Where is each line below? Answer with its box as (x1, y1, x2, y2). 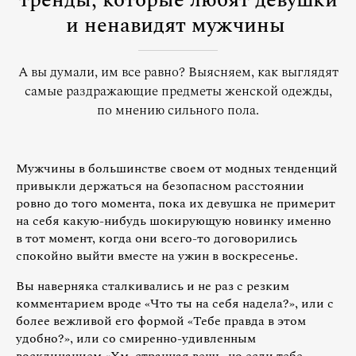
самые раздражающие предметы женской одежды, (24, 81, 332, 102)
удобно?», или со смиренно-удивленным (16, 329, 256, 348)
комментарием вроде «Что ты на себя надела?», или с (16, 294, 334, 313)
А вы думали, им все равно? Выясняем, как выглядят (17, 62, 339, 83)
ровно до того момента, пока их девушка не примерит (16, 194, 335, 213)
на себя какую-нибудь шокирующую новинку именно (16, 211, 331, 230)
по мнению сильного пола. (97, 100, 259, 121)
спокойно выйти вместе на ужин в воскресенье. (16, 246, 298, 265)
